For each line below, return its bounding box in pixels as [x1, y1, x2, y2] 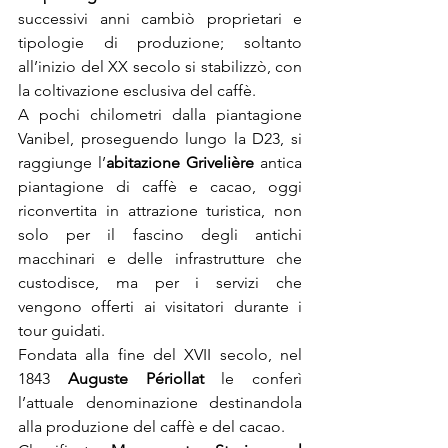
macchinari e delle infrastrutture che [18, 249, 302, 268]
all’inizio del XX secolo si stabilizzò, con [18, 57, 302, 76]
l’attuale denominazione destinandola [18, 393, 302, 412]
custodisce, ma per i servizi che [18, 273, 302, 292]
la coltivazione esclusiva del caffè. [18, 81, 256, 100]
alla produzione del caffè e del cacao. [18, 417, 285, 436]
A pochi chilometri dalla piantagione [18, 105, 302, 124]
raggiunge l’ [18, 153, 106, 172]
